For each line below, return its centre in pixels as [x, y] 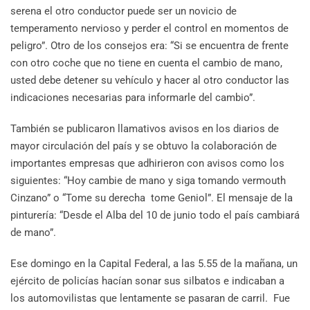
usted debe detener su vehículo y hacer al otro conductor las [150, 81]
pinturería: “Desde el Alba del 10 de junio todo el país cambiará [155, 216]
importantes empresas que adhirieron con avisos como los [147, 164]
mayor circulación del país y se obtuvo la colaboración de [144, 146]
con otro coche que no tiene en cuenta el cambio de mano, [146, 63]
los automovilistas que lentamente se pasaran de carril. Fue [150, 299]
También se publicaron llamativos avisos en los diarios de [145, 129]
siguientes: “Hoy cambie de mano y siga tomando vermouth [148, 181]
